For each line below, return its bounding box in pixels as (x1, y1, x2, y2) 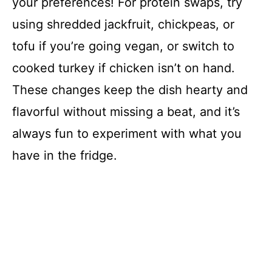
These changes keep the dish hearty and (12, 82, 248, 97)
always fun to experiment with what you (12, 126, 242, 141)
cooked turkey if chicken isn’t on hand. (12, 60, 235, 75)
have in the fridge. (12, 148, 117, 163)
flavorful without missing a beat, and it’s (12, 104, 240, 119)
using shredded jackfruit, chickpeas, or (12, 16, 234, 32)
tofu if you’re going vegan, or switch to (12, 38, 234, 53)
